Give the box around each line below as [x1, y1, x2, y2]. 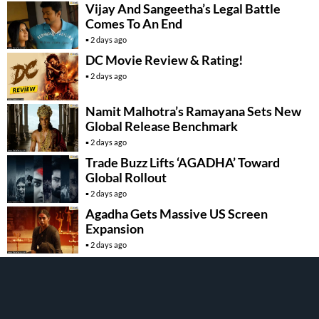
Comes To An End [85, 15, 182, 31]
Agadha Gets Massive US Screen [85, 205, 268, 221]
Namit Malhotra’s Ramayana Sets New [85, 103, 301, 119]
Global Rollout [85, 169, 167, 185]
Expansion [85, 220, 144, 236]
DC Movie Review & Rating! [85, 51, 243, 68]
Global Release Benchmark [85, 117, 238, 134]
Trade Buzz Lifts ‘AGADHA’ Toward [85, 154, 280, 170]
